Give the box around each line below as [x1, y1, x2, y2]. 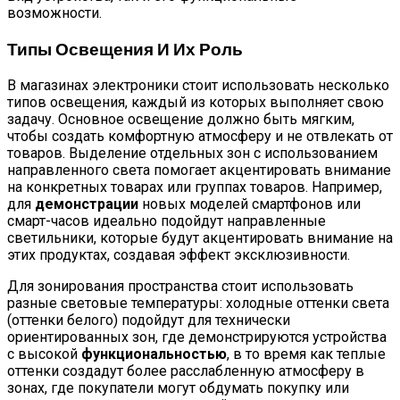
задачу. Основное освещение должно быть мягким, [7, 110, 354, 128]
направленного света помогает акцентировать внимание [7, 161, 391, 179]
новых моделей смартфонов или [138, 195, 361, 212]
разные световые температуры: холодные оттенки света [7, 294, 389, 312]
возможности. [7, 4, 102, 22]
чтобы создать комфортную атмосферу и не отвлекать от [7, 127, 393, 145]
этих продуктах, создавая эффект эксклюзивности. [7, 246, 350, 263]
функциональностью [81, 345, 227, 362]
